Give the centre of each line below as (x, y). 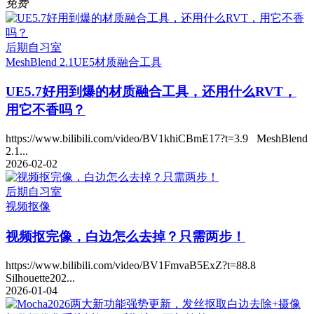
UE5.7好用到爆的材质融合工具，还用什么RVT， (151, 92)
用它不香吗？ (46, 110)
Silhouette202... (40, 278)
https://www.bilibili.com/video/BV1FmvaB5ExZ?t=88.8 (134, 265)
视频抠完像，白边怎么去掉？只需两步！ (125, 236)
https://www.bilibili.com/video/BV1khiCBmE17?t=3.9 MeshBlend (157, 139)
